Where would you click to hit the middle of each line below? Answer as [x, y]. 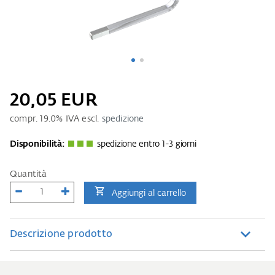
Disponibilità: [37, 144]
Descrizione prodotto [61, 234]
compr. [25, 119]
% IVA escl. [79, 119]
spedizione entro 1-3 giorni [147, 144]
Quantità [29, 174]
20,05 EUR [54, 100]
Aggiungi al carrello [149, 193]
